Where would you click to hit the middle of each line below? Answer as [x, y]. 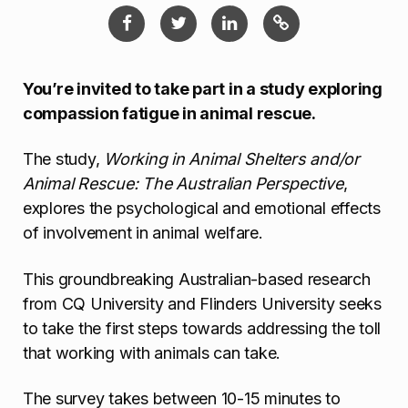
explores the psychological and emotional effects [202, 209]
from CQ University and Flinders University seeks [202, 303]
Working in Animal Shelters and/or [232, 159]
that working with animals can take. [152, 352]
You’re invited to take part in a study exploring [203, 89]
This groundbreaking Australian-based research [197, 279]
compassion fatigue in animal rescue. [169, 114]
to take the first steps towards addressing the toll [202, 328]
